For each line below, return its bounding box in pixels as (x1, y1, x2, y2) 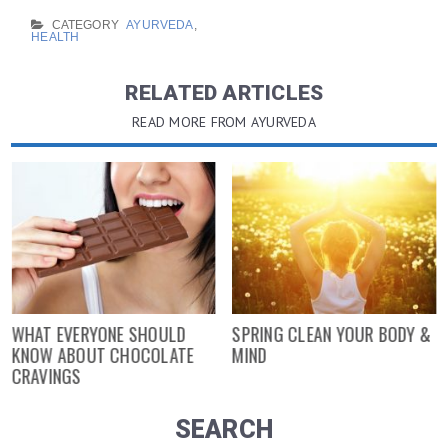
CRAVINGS (11, 362, 82, 389)
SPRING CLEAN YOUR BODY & (231, 320, 431, 347)
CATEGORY (48, 17, 120, 32)
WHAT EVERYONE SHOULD (11, 320, 187, 347)
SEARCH (174, 414, 274, 444)
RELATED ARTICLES (124, 80, 324, 105)
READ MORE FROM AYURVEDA (132, 112, 316, 131)
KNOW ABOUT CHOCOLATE (11, 341, 195, 368)
